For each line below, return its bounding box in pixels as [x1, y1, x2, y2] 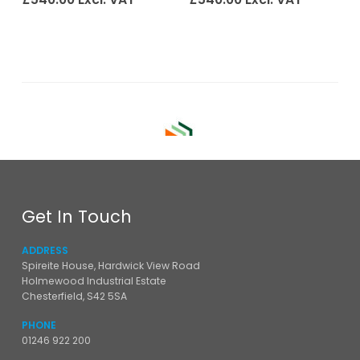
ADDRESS [21, 243, 68, 258]
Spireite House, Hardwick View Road [21, 259, 200, 273]
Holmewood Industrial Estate [21, 274, 166, 288]
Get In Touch [21, 205, 132, 229]
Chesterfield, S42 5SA [21, 289, 127, 304]
